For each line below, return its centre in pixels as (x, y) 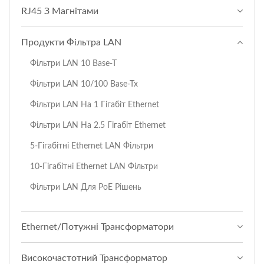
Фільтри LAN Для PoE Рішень (86, 187)
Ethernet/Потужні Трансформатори (98, 227)
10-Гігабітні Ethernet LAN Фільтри (94, 167)
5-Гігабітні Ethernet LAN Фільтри (92, 146)
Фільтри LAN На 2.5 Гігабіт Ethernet (98, 126)
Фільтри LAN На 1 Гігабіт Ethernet (95, 105)
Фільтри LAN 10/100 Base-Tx (84, 84)
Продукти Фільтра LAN (71, 43)
